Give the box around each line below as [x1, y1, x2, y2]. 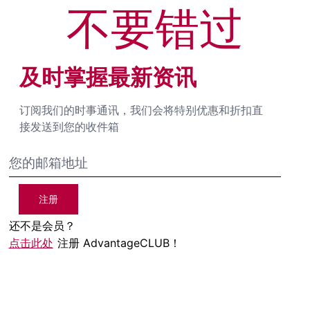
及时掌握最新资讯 [19, 64, 197, 91]
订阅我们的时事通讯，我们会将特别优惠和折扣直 [19, 103, 263, 118]
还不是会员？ [8, 219, 75, 233]
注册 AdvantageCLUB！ [57, 236, 181, 250]
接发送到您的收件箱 [19, 120, 119, 134]
